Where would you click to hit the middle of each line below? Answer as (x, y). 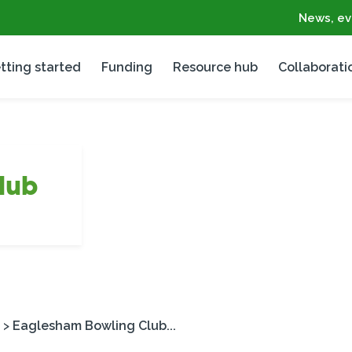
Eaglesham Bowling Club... (94, 326)
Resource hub (215, 67)
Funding (126, 67)
